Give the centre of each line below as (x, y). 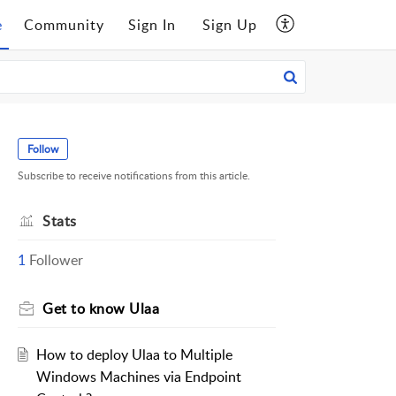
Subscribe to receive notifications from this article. (134, 176)
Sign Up (230, 24)
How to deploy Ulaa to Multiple (134, 355)
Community (64, 24)
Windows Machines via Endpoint (138, 377)
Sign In (152, 24)
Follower (56, 260)
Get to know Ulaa (101, 309)
